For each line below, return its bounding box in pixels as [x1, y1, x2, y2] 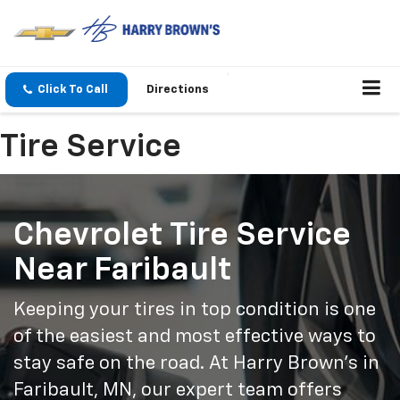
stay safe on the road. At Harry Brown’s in [13, 354, 379, 374]
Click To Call [37, 84, 108, 96]
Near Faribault [13, 254, 232, 287]
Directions [146, 84, 209, 96]
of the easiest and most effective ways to [13, 328, 376, 347]
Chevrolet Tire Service [13, 220, 351, 253]
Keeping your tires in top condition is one [13, 301, 376, 321]
